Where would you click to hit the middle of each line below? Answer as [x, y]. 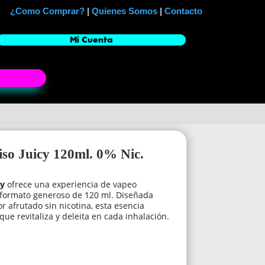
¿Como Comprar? [48, 11]
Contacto [184, 11]
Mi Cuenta [91, 40]
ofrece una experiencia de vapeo [71, 185]
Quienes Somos [125, 11]
